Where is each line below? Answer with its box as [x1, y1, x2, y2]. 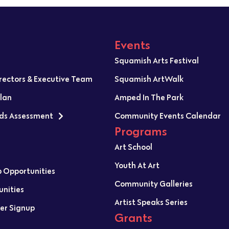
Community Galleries [114, 178, 193, 189]
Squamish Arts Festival [114, 55, 199, 66]
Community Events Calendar [114, 110, 221, 121]
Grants [114, 210, 152, 225]
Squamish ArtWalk [114, 74, 184, 84]
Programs [114, 124, 167, 139]
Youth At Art [114, 160, 159, 171]
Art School [114, 142, 152, 152]
